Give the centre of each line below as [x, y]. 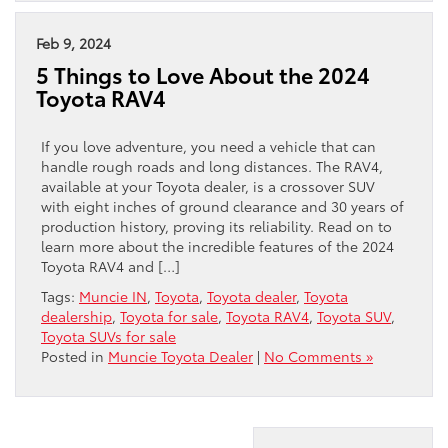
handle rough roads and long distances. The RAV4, [212, 166]
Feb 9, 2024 [73, 43]
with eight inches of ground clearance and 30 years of [222, 206]
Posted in [74, 356]
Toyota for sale [169, 316]
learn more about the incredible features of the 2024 [217, 246]
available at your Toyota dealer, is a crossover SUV [208, 186]
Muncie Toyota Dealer [180, 356]
